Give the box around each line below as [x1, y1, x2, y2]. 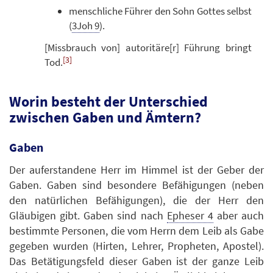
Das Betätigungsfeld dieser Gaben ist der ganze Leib [9, 253, 264, 268]
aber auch [213, 208, 264, 222]
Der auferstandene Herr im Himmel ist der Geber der [9, 162, 264, 177]
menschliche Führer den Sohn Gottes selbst [68, 4, 252, 18]
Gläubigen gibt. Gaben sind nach [9, 208, 167, 222]
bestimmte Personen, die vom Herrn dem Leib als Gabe [9, 223, 264, 238]
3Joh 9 [71, 18, 99, 32]
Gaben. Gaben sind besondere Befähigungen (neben [9, 177, 264, 192]
